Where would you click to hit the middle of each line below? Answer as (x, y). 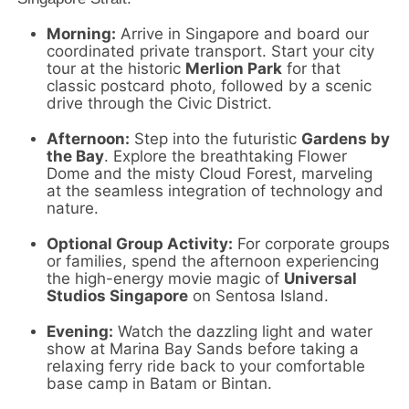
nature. (73, 209)
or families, (87, 262)
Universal (321, 279)
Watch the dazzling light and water (243, 332)
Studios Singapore (118, 296)
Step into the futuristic (216, 139)
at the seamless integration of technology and (215, 191)
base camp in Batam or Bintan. (160, 384)
